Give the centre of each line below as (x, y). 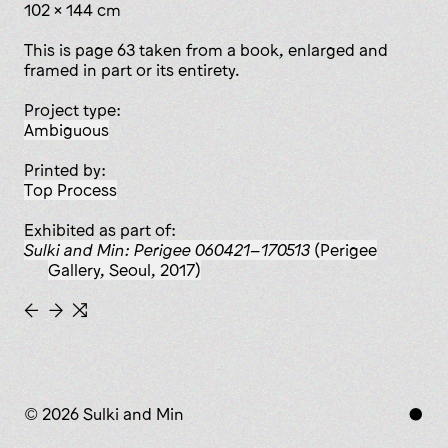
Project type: (77, 110)
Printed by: (70, 170)
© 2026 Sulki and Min (104, 414)
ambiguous (71, 130)
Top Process (75, 190)
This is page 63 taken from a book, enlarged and (206, 50)
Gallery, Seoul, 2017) (124, 270)
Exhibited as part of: (100, 230)
